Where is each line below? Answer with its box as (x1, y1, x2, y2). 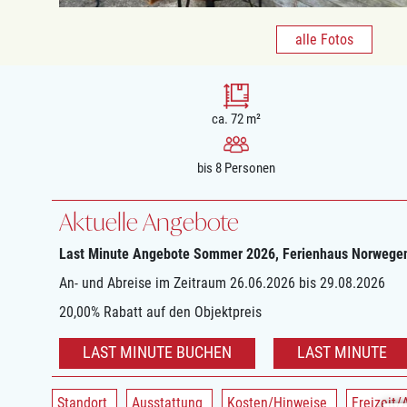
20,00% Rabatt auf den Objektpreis (59, 303, 262, 322)
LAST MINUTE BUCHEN (83, 342, 232, 362)
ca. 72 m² (211, 111, 261, 128)
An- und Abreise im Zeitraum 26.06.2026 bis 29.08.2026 (59, 274, 385, 293)
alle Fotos (295, 31, 353, 49)
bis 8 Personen (196, 160, 275, 177)
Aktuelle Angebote (59, 207, 239, 237)
